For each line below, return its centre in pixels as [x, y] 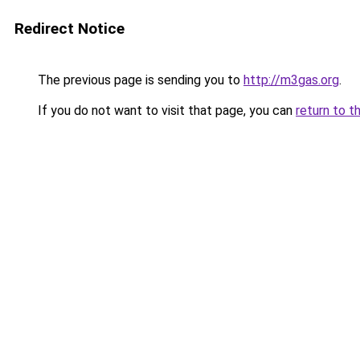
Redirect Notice [70, 29]
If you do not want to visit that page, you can [165, 110]
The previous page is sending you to [139, 80]
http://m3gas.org [291, 80]
